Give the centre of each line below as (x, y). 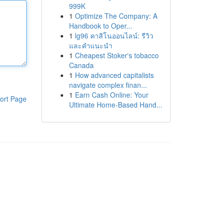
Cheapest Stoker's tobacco (117, 55)
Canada (81, 65)
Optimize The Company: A (116, 16)
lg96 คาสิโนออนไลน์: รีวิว (114, 36)
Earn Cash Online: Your (111, 95)
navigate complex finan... (108, 85)
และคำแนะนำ (91, 45)
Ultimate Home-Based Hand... (115, 105)
